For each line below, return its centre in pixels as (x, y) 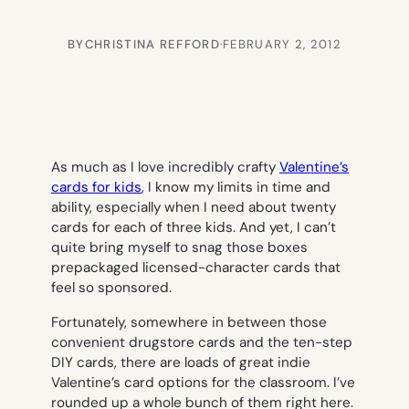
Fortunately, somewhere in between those (189, 322)
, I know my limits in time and (236, 188)
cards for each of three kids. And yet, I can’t (194, 228)
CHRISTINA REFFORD (152, 44)
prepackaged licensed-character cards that (196, 268)
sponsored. (135, 288)
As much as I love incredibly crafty (165, 168)
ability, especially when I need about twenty (194, 208)
